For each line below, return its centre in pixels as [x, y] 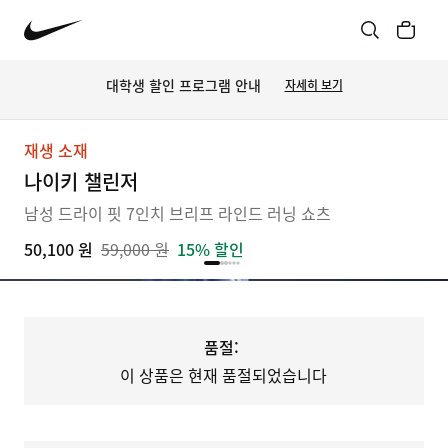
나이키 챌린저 [81, 181]
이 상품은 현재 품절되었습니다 [224, 375]
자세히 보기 [313, 85]
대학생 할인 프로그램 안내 [183, 84]
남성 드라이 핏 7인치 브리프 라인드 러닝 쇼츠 [177, 213]
